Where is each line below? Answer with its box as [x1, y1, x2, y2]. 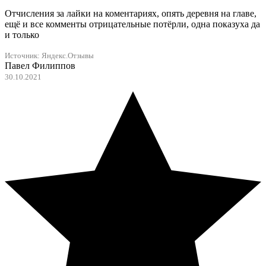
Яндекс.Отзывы [42, 52, 94, 61]
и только [5, 30, 39, 40]
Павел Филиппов [5, 61, 75, 71]
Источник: [5, 52, 42, 61]
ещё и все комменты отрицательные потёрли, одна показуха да [5, 19, 260, 30]
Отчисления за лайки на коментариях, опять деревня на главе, [5, 8, 256, 19]
